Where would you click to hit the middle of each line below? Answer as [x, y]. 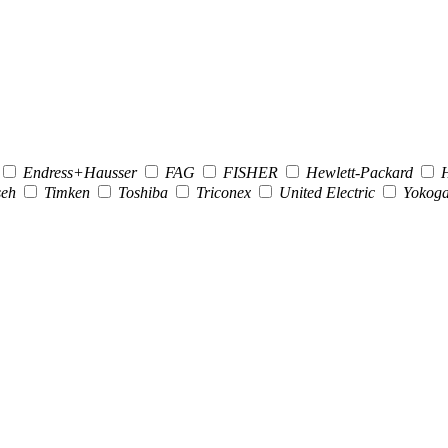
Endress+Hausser [80, 172]
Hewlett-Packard [359, 172]
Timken [67, 192]
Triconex [223, 192]
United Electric [327, 192]
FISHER [250, 172]
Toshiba [143, 192]
